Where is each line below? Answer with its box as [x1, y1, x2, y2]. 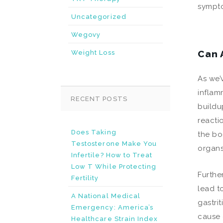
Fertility [71, 174, 99, 182]
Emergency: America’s [71, 204, 154, 211]
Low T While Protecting [71, 163, 157, 170]
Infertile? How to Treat [71, 151, 153, 159]
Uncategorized [71, 13, 126, 20]
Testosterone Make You [71, 140, 157, 147]
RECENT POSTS [71, 95, 127, 103]
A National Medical [71, 192, 141, 200]
